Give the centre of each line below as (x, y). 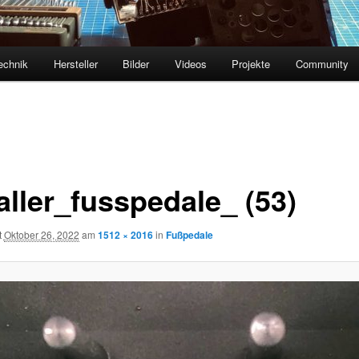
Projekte (251, 64)
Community (322, 64)
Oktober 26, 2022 (41, 234)
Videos (190, 64)
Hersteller (75, 64)
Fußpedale (189, 234)
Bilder (136, 64)
